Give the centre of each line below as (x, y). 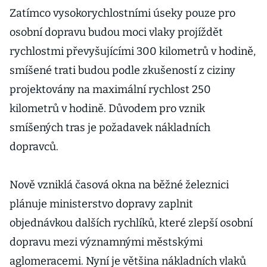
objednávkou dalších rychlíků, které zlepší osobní (131, 223)
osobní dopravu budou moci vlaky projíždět (116, 32)
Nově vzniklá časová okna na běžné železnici (119, 185)
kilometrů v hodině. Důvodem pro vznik (107, 108)
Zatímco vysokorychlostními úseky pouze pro (122, 13)
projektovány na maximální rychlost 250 (110, 89)
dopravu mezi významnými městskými (106, 242)
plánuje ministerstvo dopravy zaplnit (101, 204)
